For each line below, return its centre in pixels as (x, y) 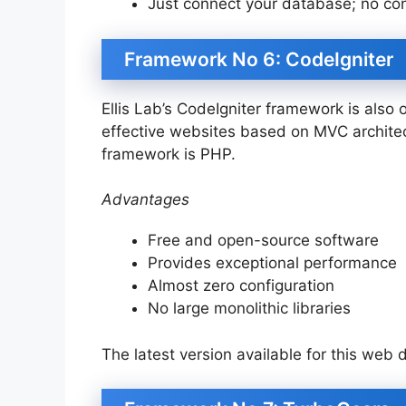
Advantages (145, 200)
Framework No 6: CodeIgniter (259, 59)
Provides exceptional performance (272, 263)
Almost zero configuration (243, 286)
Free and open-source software (263, 241)
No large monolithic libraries (249, 309)
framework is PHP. (169, 154)
